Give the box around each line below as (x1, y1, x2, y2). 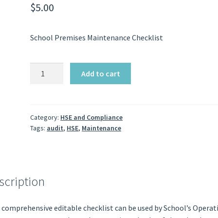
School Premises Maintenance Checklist (30, 33, 163, 43)
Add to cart (81, 68, 120, 78)
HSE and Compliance (60, 113, 123, 122)
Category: (30, 113, 61, 122)
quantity (30, 99, 58, 109)
